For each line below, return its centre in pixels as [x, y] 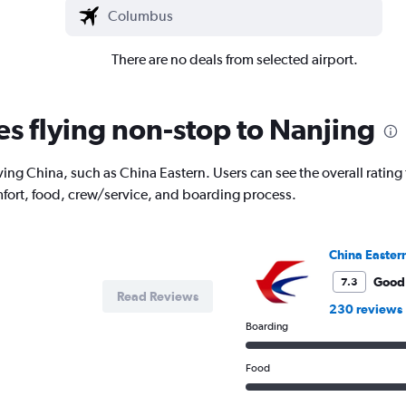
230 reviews [365, 309]
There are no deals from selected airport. [234, 60]
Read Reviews [157, 297]
